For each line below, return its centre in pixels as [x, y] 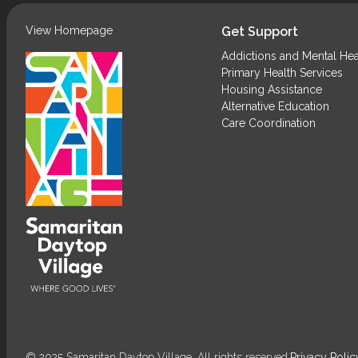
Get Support [260, 31]
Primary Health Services [282, 72]
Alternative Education [276, 106]
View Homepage [69, 30]
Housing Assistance [272, 89]
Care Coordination [269, 123]
